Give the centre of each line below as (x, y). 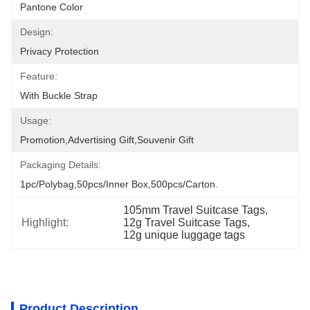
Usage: (36, 120)
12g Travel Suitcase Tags (185, 222)
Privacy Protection (60, 51)
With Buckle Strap (59, 95)
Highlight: (45, 222)
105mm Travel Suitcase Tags (194, 210)
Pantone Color (52, 7)
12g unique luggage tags (184, 235)
